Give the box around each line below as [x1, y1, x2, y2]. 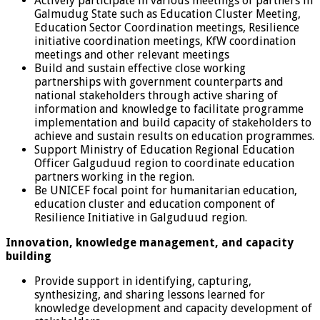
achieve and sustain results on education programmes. [34, 129, 314, 143]
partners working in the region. [34, 169, 194, 184]
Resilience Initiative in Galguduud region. [34, 210, 247, 224]
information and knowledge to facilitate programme [34, 101, 304, 116]
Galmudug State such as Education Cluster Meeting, [34, 6, 301, 21]
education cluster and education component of [34, 196, 275, 211]
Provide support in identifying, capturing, [34, 274, 251, 288]
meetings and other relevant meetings [34, 47, 229, 61]
